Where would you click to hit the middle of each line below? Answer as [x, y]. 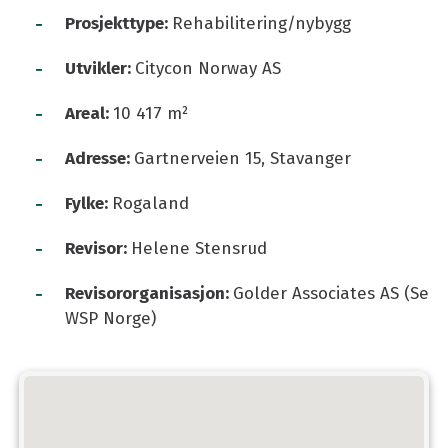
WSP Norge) [110, 318]
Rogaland [150, 203]
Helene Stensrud [199, 248]
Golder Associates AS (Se [331, 293]
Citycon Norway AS [208, 68]
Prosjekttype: [118, 23]
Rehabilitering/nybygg [261, 23]
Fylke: [88, 203]
